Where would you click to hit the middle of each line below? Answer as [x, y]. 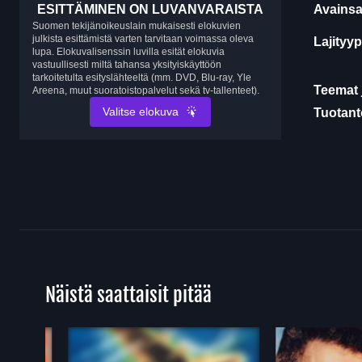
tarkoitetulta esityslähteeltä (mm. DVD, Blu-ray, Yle [142, 77]
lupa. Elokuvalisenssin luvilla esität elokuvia [128, 51]
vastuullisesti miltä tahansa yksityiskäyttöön [127, 64]
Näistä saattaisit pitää [128, 295]
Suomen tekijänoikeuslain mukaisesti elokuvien [137, 25]
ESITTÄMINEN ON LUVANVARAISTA [150, 9]
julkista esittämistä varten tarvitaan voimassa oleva [143, 38]
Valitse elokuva [141, 111]
